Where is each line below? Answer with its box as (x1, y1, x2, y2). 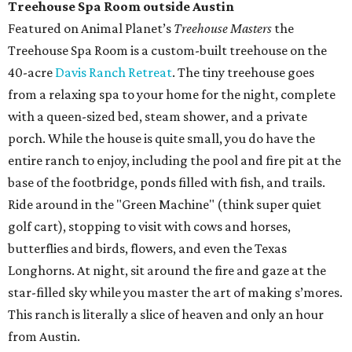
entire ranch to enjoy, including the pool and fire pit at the (8, 152, 341, 169)
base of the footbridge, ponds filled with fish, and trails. (8, 174, 325, 191)
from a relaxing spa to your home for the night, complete (8, 86, 335, 103)
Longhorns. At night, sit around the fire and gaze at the (8, 262, 326, 279)
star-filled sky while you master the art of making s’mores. (8, 284, 343, 301)
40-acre (8, 64, 55, 81)
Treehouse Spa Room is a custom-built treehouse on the (8, 42, 327, 59)
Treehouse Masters (174, 20, 274, 37)
